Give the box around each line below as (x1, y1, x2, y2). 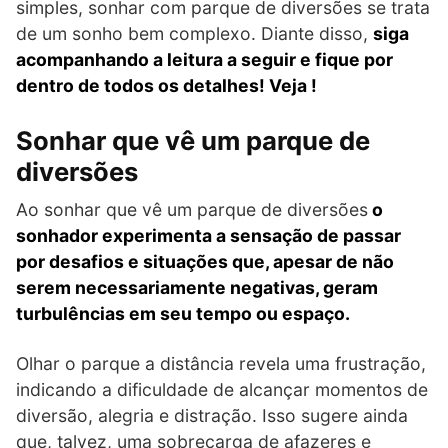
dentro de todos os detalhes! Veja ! (16, 74, 317, 96)
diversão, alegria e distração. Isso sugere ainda (16, 404, 408, 426)
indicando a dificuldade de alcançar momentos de (16, 378, 428, 400)
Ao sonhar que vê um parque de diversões (16, 198, 368, 220)
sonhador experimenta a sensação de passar (16, 224, 401, 246)
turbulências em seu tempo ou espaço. (16, 302, 350, 324)
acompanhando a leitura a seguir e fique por (16, 48, 393, 70)
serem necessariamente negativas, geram (16, 276, 378, 298)
